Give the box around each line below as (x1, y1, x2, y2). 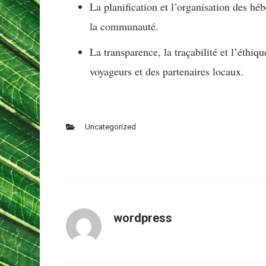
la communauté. (90, 19, 159, 34)
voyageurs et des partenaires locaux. (90, 64, 245, 79)
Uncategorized (84, 122, 136, 132)
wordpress (113, 211, 173, 226)
